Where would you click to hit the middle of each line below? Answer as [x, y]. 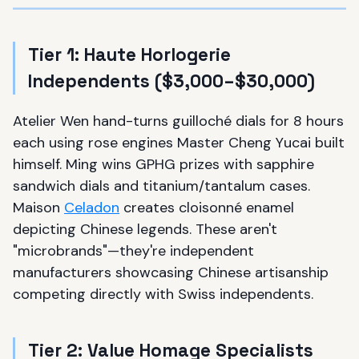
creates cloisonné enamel [207, 208]
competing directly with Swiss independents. [163, 294]
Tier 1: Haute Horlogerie [129, 55]
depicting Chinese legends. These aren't [145, 229]
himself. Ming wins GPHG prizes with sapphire [163, 164]
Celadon [92, 208]
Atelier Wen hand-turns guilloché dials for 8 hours [178, 121]
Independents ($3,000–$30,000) [174, 81]
